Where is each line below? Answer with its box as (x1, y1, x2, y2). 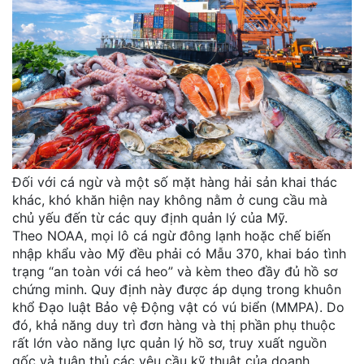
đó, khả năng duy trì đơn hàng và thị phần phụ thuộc (12, 317, 336, 334)
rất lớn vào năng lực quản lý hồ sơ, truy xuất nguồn (12, 335, 327, 352)
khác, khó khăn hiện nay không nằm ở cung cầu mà (12, 192, 327, 209)
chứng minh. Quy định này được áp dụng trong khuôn (12, 281, 341, 298)
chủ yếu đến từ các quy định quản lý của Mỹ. (12, 210, 288, 227)
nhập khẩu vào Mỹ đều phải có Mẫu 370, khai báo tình (12, 245, 346, 262)
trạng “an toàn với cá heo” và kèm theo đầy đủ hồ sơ (12, 263, 338, 280)
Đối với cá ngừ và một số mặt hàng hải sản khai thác (12, 174, 337, 191)
